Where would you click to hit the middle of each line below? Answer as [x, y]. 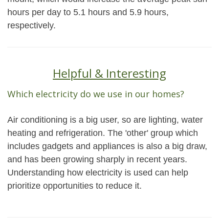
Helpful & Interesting [109, 73]
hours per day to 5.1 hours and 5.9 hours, [88, 12]
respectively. [32, 25]
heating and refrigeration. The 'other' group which [103, 133]
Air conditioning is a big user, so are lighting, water [105, 120]
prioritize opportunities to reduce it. [75, 186]
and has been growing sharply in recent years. [97, 159]
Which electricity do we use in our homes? [96, 94]
